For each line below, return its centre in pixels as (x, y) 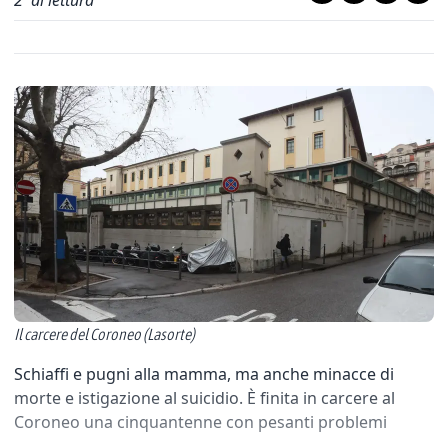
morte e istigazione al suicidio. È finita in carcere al (204, 398)
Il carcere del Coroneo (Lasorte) (104, 334)
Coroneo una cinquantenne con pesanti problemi (200, 422)
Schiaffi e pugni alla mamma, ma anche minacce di (204, 374)
